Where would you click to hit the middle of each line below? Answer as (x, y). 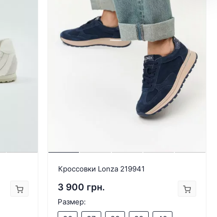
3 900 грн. (82, 187)
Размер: (72, 201)
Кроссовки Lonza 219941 (102, 169)
